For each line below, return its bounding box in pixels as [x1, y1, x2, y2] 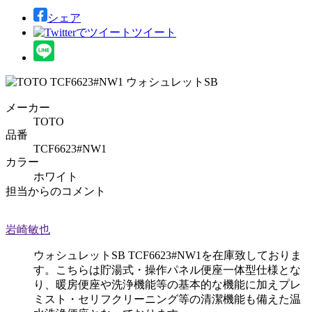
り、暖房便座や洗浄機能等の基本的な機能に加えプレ [33, 278, 301, 290]
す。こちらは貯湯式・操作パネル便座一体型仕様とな [33, 263, 301, 276]
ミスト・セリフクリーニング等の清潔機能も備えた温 [33, 292, 301, 305]
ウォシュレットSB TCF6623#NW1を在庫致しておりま [33, 249, 302, 261]
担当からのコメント [6, 185, 106, 197]
